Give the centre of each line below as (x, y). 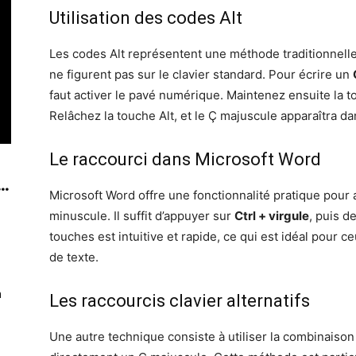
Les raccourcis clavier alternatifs (180, 301)
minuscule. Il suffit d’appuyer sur (142, 216)
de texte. (74, 257)
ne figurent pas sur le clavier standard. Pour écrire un (201, 74)
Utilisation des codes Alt (146, 18)
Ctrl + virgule (272, 216)
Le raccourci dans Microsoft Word (185, 159)
